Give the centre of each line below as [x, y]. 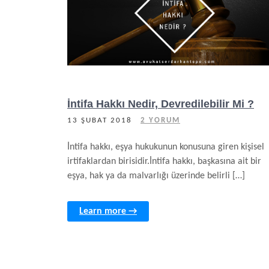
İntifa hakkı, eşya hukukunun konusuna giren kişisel [166, 147]
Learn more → [108, 211]
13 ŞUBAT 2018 [100, 120]
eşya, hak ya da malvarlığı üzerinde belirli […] [156, 176]
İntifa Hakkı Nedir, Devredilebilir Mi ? [161, 104]
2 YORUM [160, 120]
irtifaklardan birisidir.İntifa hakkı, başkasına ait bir [164, 162]
